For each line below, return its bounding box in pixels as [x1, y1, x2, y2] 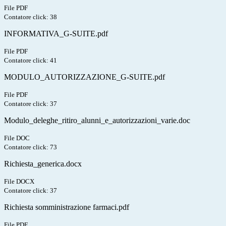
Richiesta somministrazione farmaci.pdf [4, 203, 129, 212]
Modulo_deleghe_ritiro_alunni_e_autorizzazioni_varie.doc [4, 116, 190, 125]
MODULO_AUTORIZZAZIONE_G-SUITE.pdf [4, 73, 165, 82]
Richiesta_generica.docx [4, 159, 82, 168]
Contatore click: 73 [4, 143, 57, 151]
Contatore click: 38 [4, 13, 57, 21]
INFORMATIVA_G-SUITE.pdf [4, 29, 108, 38]
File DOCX [4, 178, 34, 186]
